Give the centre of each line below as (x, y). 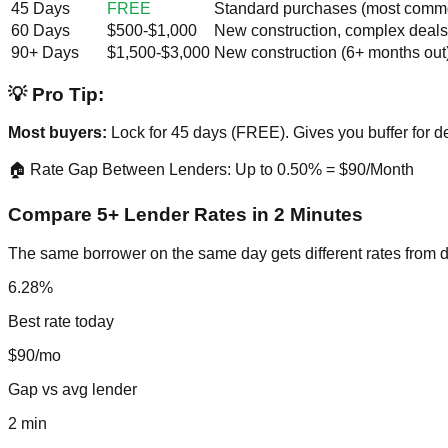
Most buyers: (57, 133)
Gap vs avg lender (72, 389)
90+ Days (45, 52)
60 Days (40, 30)
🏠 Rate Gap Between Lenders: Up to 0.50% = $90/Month (211, 170)
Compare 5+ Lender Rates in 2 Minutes (185, 215)
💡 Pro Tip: (56, 94)
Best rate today (61, 321)
